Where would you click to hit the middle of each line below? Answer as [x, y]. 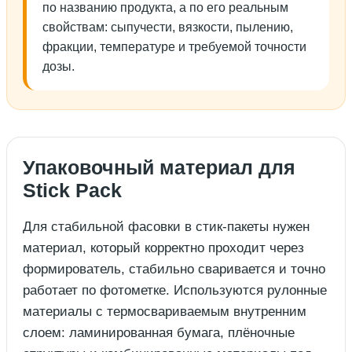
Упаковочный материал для [159, 168]
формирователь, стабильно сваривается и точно [174, 269]
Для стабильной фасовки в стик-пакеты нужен [166, 227]
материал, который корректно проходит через [163, 248]
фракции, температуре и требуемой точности [174, 47]
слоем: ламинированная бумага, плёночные [159, 333]
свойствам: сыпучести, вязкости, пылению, [168, 27]
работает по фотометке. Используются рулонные [175, 291]
